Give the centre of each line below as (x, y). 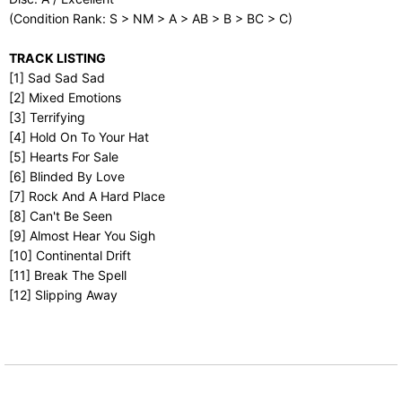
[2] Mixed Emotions (65, 97)
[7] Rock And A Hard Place (87, 196)
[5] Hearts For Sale (64, 157)
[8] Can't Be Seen (61, 216)
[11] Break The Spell (68, 275)
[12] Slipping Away (63, 295)
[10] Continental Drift (70, 255)
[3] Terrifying (47, 117)
